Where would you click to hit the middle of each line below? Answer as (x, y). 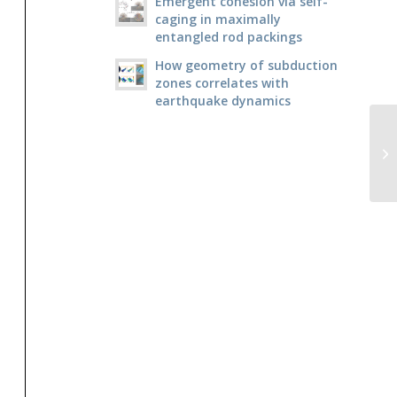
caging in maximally (218, 19)
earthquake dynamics (222, 101)
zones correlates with (222, 83)
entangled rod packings (228, 37)
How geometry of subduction (246, 66)
